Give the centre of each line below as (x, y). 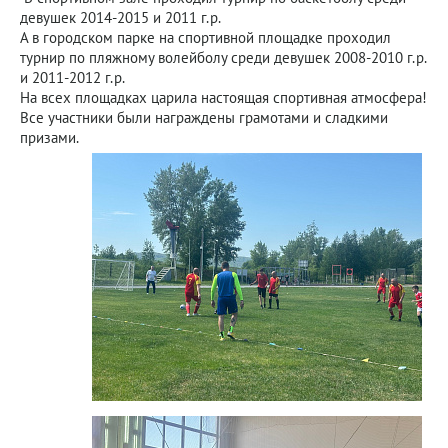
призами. (49, 137)
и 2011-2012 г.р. (72, 77)
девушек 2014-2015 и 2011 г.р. (120, 17)
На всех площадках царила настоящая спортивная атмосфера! (223, 97)
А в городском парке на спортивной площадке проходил (205, 37)
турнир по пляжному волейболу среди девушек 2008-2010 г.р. (223, 57)
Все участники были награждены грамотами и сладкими (204, 117)
